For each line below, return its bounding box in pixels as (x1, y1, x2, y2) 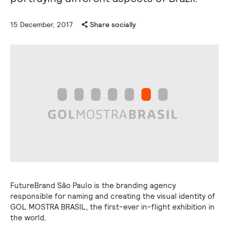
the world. (10, 212, 46, 222)
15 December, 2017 (10, 20, 73, 29)
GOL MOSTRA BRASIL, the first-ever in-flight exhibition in (10, 201, 215, 212)
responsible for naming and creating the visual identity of (10, 191, 215, 201)
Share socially (89, 20, 136, 29)
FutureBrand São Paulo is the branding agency (10, 180, 176, 190)
